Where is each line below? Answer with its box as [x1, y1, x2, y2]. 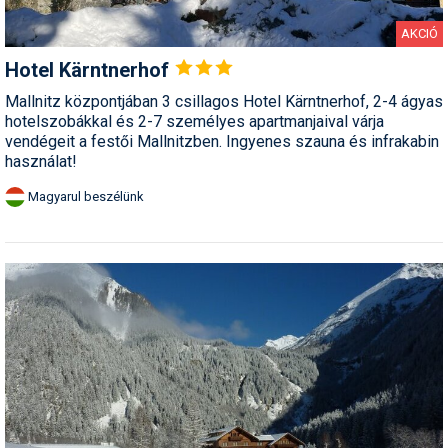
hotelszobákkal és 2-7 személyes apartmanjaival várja [5, 112, 384, 132]
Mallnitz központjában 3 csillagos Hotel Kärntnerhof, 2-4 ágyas [5, 92, 443, 112]
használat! [5, 152, 77, 172]
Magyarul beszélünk [28, 189, 144, 205]
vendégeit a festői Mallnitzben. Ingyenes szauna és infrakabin [5, 132, 439, 152]
